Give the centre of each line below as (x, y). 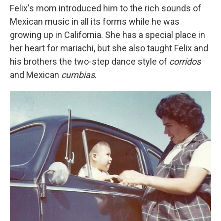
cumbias (78, 75)
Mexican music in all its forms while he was (95, 22)
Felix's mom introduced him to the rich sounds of (106, 8)
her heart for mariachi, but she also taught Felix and (109, 48)
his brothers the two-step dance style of (90, 62)
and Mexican (36, 75)
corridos (185, 62)
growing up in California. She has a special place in (108, 35)
